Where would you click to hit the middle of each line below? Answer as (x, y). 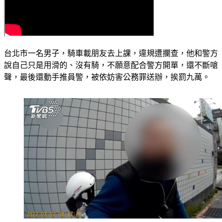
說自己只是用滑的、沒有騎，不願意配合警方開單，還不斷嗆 (111, 65)
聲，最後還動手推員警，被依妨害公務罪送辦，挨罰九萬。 (107, 77)
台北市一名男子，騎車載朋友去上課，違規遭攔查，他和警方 (111, 54)
